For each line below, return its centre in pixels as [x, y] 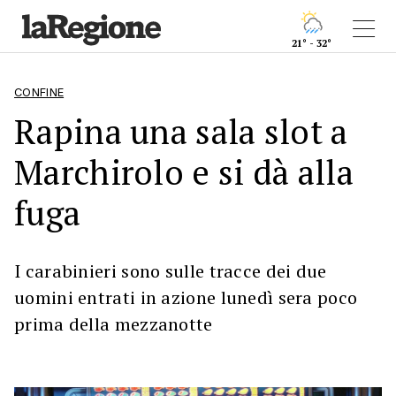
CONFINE [39, 92]
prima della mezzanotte [114, 324]
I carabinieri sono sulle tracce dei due [171, 271]
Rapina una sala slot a [181, 131]
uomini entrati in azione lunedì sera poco [186, 297]
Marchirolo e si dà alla [184, 172]
